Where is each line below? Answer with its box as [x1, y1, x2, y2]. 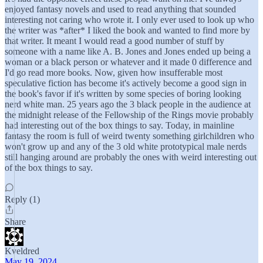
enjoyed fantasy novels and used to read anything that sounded [5, 4, 236, 14]
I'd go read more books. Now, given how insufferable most [5, 68, 222, 77]
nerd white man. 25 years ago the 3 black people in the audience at [5, 99, 251, 109]
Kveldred [5, 246, 39, 256]
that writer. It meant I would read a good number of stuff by [5, 36, 224, 46]
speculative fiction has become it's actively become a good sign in [5, 78, 247, 88]
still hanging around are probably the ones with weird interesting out [5, 152, 257, 162]
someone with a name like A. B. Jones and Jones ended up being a [5, 46, 251, 56]
